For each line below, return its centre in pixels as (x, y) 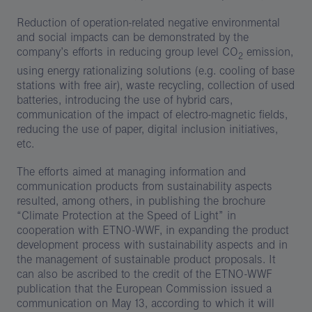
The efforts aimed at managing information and (131, 171)
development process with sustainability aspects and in (152, 244)
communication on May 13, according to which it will (146, 303)
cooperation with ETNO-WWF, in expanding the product (153, 230)
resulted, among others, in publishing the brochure (141, 201)
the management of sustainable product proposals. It (146, 259)
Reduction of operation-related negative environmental (148, 23)
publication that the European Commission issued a (144, 288)
